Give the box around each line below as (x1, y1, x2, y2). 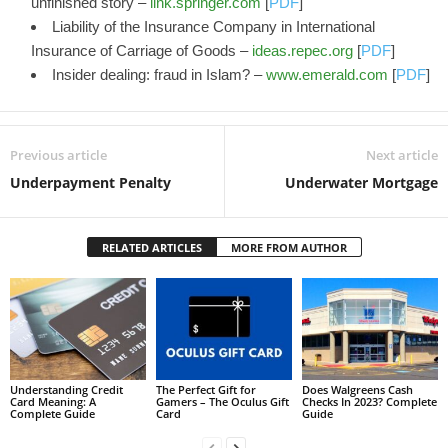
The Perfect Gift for (155, 381, 256, 397)
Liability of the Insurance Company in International (52, 18, 375, 35)
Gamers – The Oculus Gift (155, 393, 289, 409)
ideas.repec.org (252, 42, 353, 59)
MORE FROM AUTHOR (230, 240, 347, 255)
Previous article (10, 146, 107, 164)
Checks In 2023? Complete (301, 393, 437, 409)
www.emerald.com (266, 66, 388, 83)
